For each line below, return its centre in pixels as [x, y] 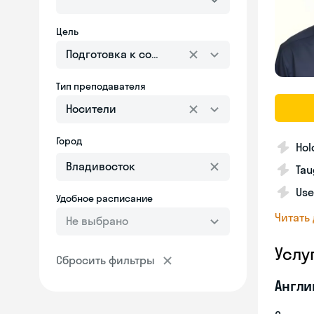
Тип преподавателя [101, 86]
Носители [91, 109]
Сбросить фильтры [105, 260]
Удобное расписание [104, 198]
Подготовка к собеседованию [145, 54]
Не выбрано [97, 221]
